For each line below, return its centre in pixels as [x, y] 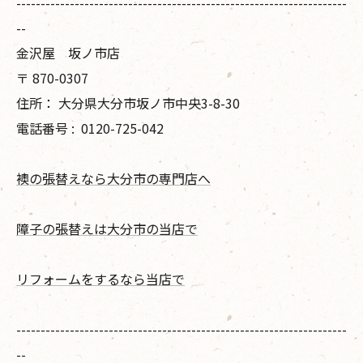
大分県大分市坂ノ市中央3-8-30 [149, 102]
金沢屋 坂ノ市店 [68, 52]
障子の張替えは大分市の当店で [107, 228]
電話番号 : [47, 128]
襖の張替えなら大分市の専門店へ [113, 178]
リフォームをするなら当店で [100, 278]
